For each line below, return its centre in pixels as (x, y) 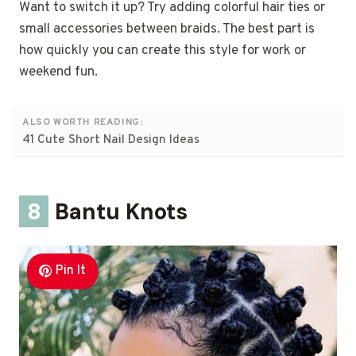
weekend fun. (58, 72)
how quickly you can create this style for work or (163, 50)
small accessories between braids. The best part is (167, 29)
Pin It (70, 271)
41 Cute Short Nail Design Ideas (111, 140)
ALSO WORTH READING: (83, 122)
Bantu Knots (119, 211)
